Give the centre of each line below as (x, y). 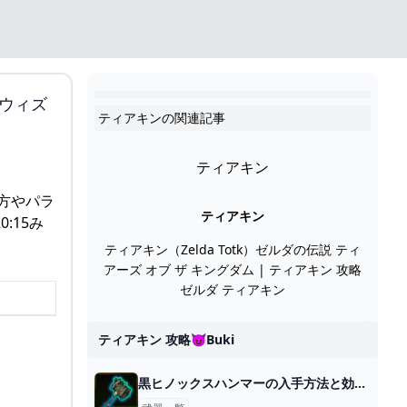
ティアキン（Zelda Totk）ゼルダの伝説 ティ (233, 249)
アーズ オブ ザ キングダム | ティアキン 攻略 (233, 269)
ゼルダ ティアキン (233, 289)
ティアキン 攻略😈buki (166, 339)
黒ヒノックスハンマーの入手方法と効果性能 (360, 383)
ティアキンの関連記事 (162, 118)
